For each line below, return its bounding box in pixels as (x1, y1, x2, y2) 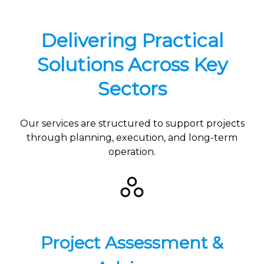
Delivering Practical (41, 29, 223, 52)
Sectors (97, 77, 167, 101)
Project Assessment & (41, 232, 223, 253)
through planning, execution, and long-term (27, 131, 237, 143)
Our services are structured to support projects (19, 117, 245, 129)
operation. (108, 146, 156, 157)
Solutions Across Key (37, 53, 227, 77)
